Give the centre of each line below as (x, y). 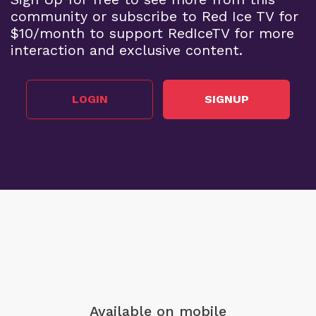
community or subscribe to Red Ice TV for (154, 16)
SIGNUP (226, 99)
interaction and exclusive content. (127, 50)
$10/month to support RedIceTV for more (152, 33)
